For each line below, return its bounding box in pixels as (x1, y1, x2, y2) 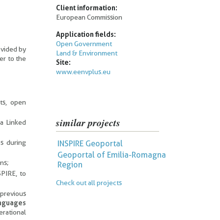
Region (57, 160, 82, 169)
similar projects (55, 115, 120, 129)
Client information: (55, 4, 117, 12)
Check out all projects (55, 178, 122, 187)
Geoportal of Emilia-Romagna (57, 150, 166, 160)
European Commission (55, 13, 122, 21)
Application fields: (55, 30, 116, 38)
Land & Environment (55, 49, 117, 57)
